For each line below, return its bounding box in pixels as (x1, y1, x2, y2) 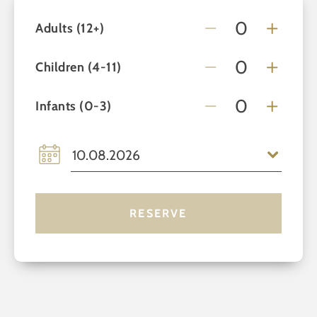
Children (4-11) (35, 59, 122, 75)
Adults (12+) (35, 20, 104, 36)
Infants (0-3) (35, 98, 112, 114)
